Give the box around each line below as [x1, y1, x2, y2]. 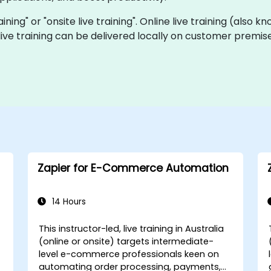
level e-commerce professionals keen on [39, 248, 220, 260]
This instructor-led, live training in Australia [39, 223, 224, 235]
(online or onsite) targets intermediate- [39, 235, 214, 247]
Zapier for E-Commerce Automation [37, 161, 229, 175]
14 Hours [49, 196, 86, 207]
